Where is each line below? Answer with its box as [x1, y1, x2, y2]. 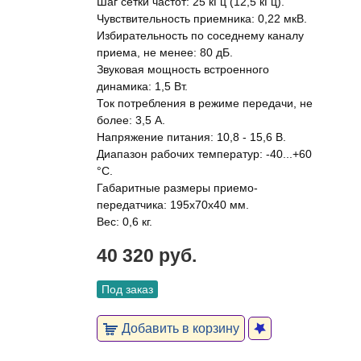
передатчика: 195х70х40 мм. [97, 198, 249, 211]
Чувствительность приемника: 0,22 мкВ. [97, 12, 307, 25]
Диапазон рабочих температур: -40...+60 [97, 147, 312, 160]
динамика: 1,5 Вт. [97, 80, 188, 93]
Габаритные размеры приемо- [97, 181, 258, 194]
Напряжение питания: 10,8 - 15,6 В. [97, 131, 286, 143]
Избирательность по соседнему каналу [97, 29, 304, 42]
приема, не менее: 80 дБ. [97, 46, 233, 59]
